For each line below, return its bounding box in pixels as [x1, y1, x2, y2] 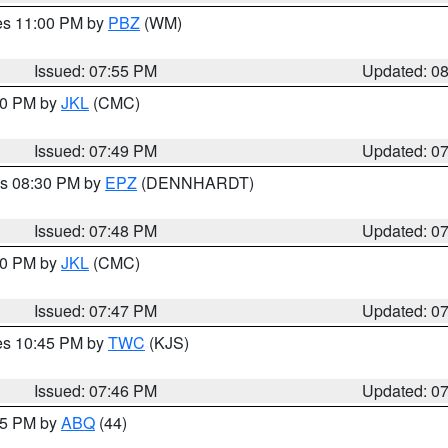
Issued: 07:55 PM [34, 59, 158, 82]
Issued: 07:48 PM [34, 219, 158, 242]
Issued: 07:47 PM [34, 299, 158, 322]
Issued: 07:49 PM [34, 139, 158, 162]
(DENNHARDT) [137, 171, 254, 194]
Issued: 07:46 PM [34, 379, 158, 402]
